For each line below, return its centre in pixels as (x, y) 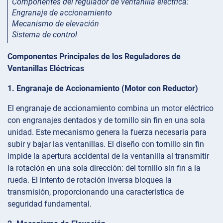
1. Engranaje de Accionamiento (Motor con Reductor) (103, 88)
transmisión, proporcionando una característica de (96, 192)
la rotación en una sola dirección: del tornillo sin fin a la (104, 168)
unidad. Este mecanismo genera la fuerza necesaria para (107, 132)
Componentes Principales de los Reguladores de (94, 56)
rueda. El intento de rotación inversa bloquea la (90, 180)
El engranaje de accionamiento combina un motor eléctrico (111, 108)
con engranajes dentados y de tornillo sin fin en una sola (106, 120)
